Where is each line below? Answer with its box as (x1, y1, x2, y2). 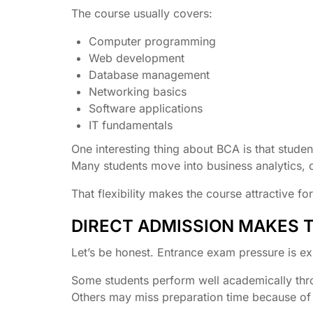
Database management (89, 67, 210, 82)
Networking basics (89, 84, 187, 99)
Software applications (89, 101, 203, 115)
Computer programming (89, 34, 216, 48)
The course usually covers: (71, 6, 212, 20)
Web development (89, 50, 184, 65)
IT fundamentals (89, 117, 173, 132)
